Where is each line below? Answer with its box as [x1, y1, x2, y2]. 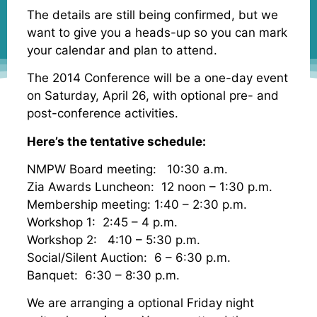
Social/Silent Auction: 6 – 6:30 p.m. [27, 250, 231, 265]
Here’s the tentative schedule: [27, 134, 206, 149]
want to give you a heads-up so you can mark [27, 25, 287, 40]
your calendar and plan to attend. [27, 42, 217, 57]
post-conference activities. [27, 106, 178, 121]
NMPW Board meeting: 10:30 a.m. [27, 162, 228, 177]
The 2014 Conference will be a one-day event [27, 71, 288, 86]
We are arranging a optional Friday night [27, 296, 254, 311]
